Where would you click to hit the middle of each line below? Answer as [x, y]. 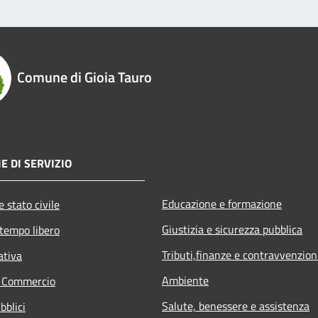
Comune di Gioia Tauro [84, 77]
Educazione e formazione [222, 204]
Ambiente [185, 281]
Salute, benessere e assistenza [236, 306]
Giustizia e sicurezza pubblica [232, 230]
